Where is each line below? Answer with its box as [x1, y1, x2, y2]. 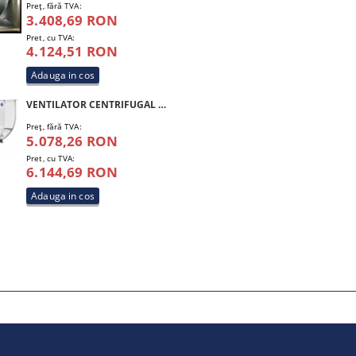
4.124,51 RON [26, 42, 118, 60]
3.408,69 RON [26, 11, 118, 29]
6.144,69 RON [26, 163, 118, 181]
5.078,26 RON [26, 132, 118, 150]
